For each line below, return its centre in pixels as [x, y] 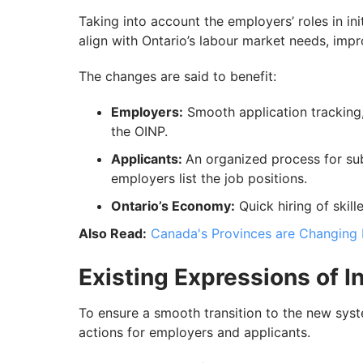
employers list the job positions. [209, 179]
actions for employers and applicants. [194, 333]
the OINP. [139, 132]
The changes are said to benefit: [177, 77]
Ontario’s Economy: [173, 206]
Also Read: [113, 234]
